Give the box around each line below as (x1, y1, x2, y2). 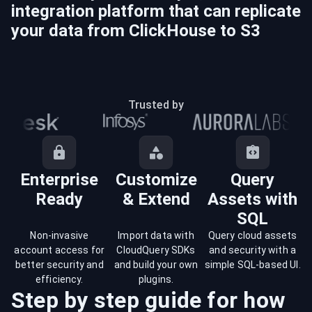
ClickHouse (129, 21, 216, 40)
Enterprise (20, 170, 99, 189)
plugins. (138, 274, 174, 285)
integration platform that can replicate (11, 1, 301, 21)
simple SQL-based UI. (204, 259, 301, 270)
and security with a (209, 244, 297, 256)
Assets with (208, 189, 298, 209)
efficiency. (36, 274, 84, 285)
